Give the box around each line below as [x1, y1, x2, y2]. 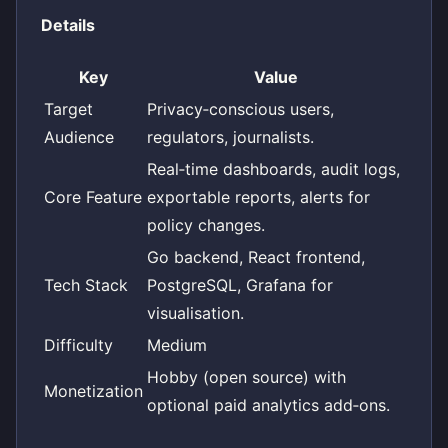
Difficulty [44, 335, 113, 356]
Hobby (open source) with [147, 367, 346, 388]
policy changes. [147, 215, 265, 236]
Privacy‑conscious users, [147, 99, 334, 120]
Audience [44, 127, 114, 148]
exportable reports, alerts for [147, 187, 370, 208]
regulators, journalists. [147, 127, 314, 148]
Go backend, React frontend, [147, 247, 365, 268]
